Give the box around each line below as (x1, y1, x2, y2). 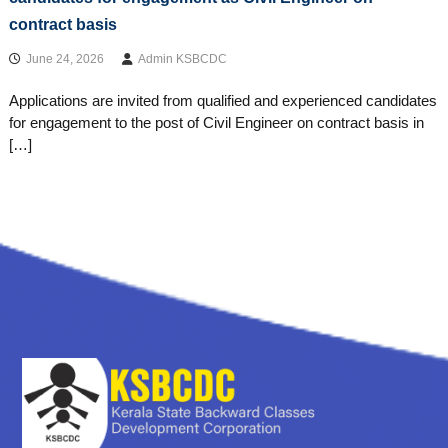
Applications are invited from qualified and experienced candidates (8, 91, 437, 109)
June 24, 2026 (25, 51, 104, 66)
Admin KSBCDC (137, 51, 227, 66)
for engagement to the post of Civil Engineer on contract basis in (8, 113, 424, 131)
